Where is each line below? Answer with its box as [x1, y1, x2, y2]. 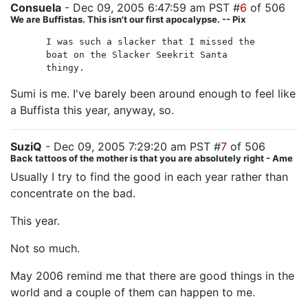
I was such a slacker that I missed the [46, 36, 255, 47]
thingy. [46, 63, 85, 73]
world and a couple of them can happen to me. [10, 285, 255, 299]
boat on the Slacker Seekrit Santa [46, 49, 228, 60]
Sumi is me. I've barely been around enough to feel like [10, 87, 296, 100]
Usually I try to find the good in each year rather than [10, 170, 288, 184]
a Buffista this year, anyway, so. [10, 103, 174, 117]
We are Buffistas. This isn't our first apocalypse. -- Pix [10, 14, 245, 25]
